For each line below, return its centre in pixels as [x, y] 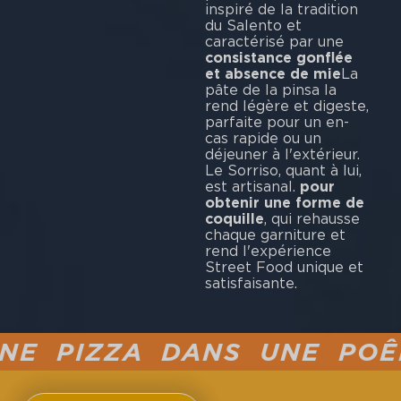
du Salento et [253, 25]
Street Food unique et [284, 267]
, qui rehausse [311, 218]
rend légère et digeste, [286, 106]
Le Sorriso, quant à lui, [283, 170]
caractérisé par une [274, 41]
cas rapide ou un [263, 138]
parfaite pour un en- [277, 122]
